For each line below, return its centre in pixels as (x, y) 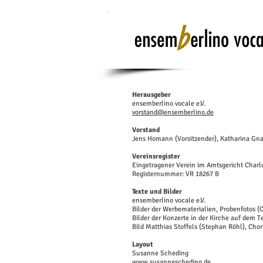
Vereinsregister (156, 156)
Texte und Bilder (157, 192)
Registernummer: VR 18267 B (176, 174)
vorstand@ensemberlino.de (173, 112)
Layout (143, 245)
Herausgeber (151, 95)
